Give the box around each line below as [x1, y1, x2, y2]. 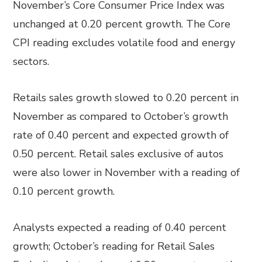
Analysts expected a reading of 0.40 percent [13, 220, 227, 235]
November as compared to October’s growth [13, 109, 229, 123]
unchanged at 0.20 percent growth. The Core [13, 17, 231, 31]
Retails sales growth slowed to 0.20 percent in [13, 91, 239, 105]
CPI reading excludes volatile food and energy [13, 36, 236, 50]
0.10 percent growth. [13, 184, 115, 198]
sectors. [13, 54, 50, 68]
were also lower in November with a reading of [13, 166, 240, 180]
